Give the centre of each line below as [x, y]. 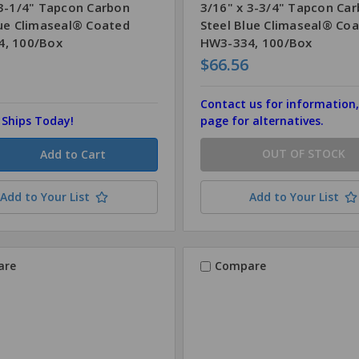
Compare [240, 266]
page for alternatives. [262, 120]
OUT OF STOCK [303, 153]
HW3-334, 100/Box [256, 42]
